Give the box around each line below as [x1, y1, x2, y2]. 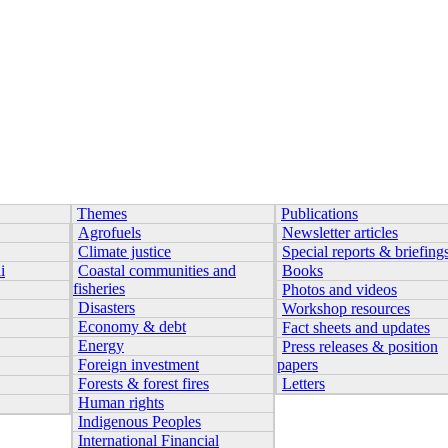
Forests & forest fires [78, 375, 209, 392]
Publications [281, 205, 358, 222]
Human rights [78, 394, 164, 411]
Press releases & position [282, 338, 438, 355]
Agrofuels [78, 224, 141, 241]
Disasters [78, 299, 135, 316]
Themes [77, 205, 127, 222]
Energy [78, 337, 124, 354]
